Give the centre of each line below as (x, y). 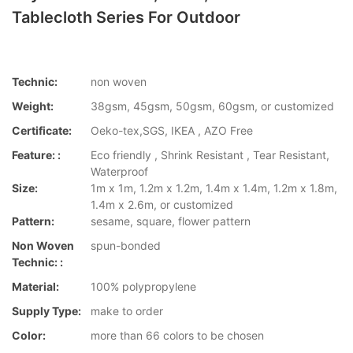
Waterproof (119, 172)
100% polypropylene (143, 287)
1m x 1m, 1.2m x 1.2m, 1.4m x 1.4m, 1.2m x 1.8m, (214, 188)
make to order (127, 311)
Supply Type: (46, 311)
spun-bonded (126, 246)
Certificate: (42, 131)
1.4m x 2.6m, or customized (162, 205)
